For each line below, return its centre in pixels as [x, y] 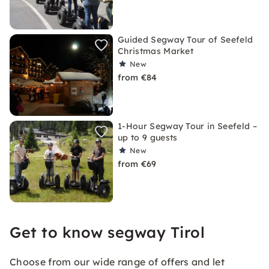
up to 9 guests [148, 138]
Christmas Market [156, 51]
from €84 [138, 77]
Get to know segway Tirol [107, 232]
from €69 [137, 164]
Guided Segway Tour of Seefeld [186, 40]
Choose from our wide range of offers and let [117, 262]
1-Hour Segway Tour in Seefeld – [187, 126]
